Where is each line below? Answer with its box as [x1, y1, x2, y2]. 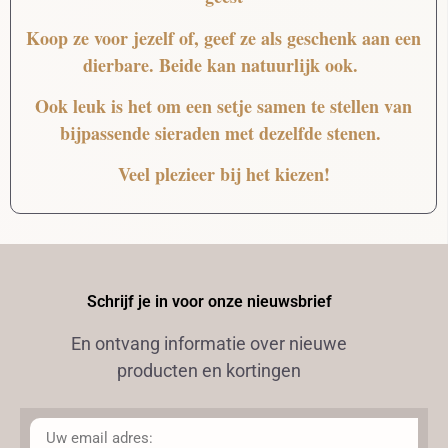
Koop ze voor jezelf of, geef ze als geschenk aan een [26, 24, 421, 51]
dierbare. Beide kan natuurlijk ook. [83, 51, 364, 78]
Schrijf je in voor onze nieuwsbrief [86, 291, 332, 311]
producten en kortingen [117, 359, 301, 381]
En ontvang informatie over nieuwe [71, 332, 347, 354]
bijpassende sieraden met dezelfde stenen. [60, 120, 387, 147]
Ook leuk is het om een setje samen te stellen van [35, 93, 412, 120]
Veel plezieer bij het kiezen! [117, 161, 330, 188]
